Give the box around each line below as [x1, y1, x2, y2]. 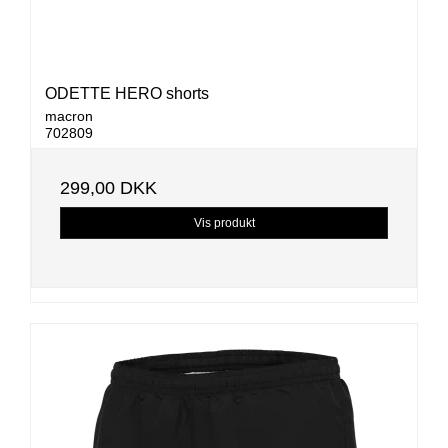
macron [45, 107, 93, 124]
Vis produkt [193, 215, 255, 230]
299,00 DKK [60, 177, 157, 198]
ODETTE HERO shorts [45, 84, 209, 102]
